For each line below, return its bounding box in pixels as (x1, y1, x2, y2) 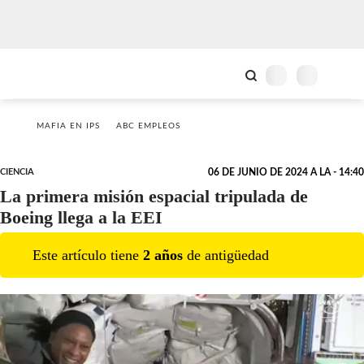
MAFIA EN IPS (37, 122, 100, 130)
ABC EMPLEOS (116, 122, 180, 130)
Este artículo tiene (32, 246, 143, 263)
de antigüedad (183, 246, 269, 263)
